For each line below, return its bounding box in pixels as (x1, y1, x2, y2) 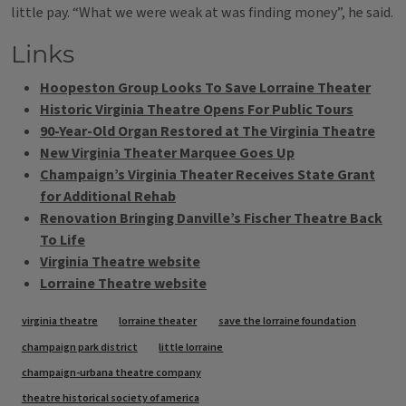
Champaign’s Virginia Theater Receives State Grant (40, 165, 375, 185)
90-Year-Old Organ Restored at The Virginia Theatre (40, 121, 375, 141)
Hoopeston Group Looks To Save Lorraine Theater (40, 78, 371, 98)
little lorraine (159, 339, 224, 355)
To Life (40, 230, 85, 250)
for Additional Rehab (40, 187, 176, 207)
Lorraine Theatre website (40, 274, 207, 294)
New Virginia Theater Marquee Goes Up (40, 143, 295, 163)
